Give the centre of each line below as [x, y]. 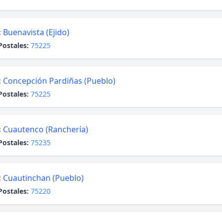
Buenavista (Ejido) [36, 32]
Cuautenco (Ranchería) [46, 129]
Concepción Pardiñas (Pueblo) [59, 81]
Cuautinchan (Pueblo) [43, 178]
